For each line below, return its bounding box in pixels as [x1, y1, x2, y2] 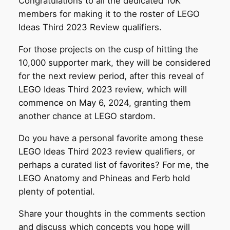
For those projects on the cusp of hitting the [18, 44, 198, 55]
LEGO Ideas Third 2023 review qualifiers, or [18, 146, 195, 157]
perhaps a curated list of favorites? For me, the [18, 160, 209, 170]
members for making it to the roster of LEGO [18, 9, 200, 20]
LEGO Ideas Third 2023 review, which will [18, 84, 187, 95]
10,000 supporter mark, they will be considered [18, 57, 210, 68]
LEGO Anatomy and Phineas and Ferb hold [18, 173, 190, 184]
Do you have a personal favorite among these [18, 133, 203, 144]
